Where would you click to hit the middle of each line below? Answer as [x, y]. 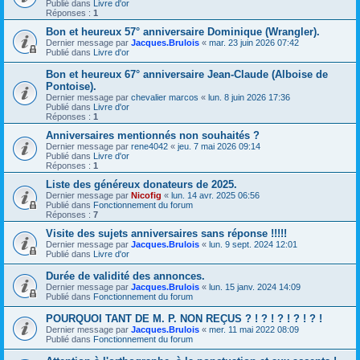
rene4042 [149, 146]
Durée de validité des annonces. [125, 276]
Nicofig [146, 195]
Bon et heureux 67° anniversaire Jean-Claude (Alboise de [187, 74]
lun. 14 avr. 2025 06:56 [215, 195]
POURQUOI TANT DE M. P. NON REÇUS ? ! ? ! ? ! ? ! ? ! [184, 318]
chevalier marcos [165, 97]
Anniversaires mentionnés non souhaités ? [153, 135]
